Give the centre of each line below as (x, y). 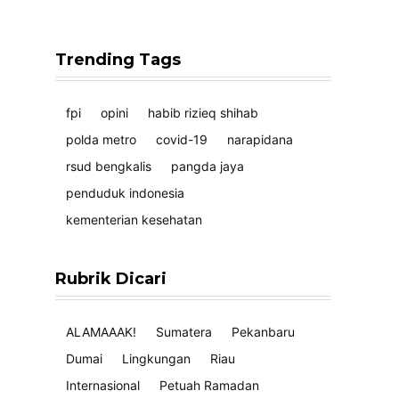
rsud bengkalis (109, 166)
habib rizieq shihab (203, 112)
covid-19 (182, 139)
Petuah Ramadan (209, 385)
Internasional (103, 385)
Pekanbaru (263, 331)
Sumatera (184, 331)
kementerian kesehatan (134, 219)
